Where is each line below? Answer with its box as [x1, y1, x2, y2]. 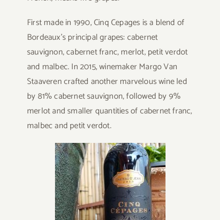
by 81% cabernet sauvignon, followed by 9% [27, 89, 181, 103]
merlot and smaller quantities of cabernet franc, [27, 104, 192, 118]
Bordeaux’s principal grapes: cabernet [27, 30, 158, 44]
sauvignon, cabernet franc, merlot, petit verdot [27, 45, 188, 59]
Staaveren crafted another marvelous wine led [27, 74, 187, 88]
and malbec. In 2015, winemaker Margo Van [27, 59, 177, 74]
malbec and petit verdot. [27, 118, 111, 133]
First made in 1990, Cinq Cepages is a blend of [27, 15, 185, 29]
